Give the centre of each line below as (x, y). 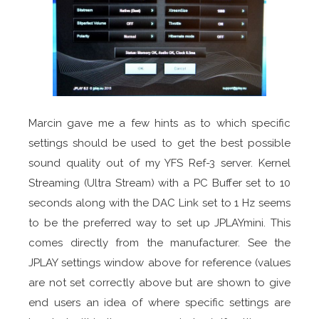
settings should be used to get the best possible (159, 143)
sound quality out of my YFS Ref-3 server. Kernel (159, 163)
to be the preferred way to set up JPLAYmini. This (159, 223)
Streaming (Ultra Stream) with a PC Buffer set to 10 (159, 183)
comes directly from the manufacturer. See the (159, 242)
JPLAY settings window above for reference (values (159, 262)
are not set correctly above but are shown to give (159, 282)
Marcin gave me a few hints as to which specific (159, 123)
